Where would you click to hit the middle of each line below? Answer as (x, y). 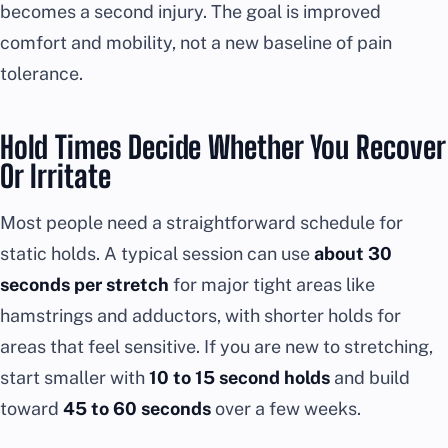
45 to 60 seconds (137, 408)
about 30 (353, 253)
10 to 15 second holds (239, 377)
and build (370, 377)
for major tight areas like (272, 284)
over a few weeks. (286, 408)
